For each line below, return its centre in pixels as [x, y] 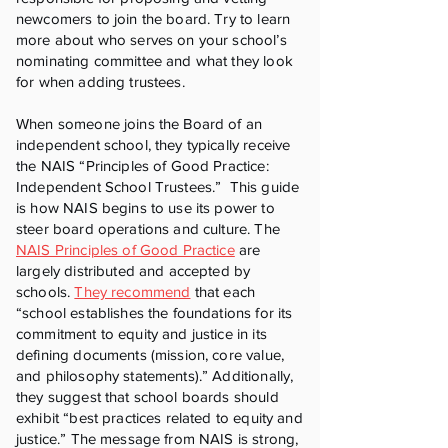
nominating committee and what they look [154, 60]
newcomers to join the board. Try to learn [153, 18]
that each [222, 291]
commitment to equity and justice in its [141, 333]
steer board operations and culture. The [148, 228]
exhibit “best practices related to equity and [159, 417]
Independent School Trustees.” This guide [158, 186]
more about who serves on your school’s [151, 39]
